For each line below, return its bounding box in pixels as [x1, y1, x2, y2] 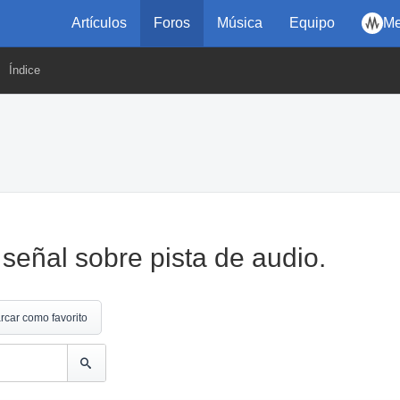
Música [217, 15, 262, 30]
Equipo [289, 15, 335, 30]
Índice [9, 63, 40, 77]
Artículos [71, 15, 127, 30]
